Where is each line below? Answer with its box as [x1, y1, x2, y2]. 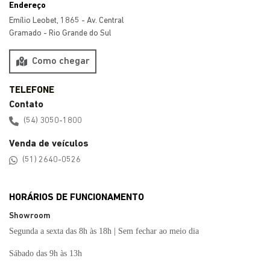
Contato [9, 100, 43, 110]
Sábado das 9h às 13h [9, 249, 82, 259]
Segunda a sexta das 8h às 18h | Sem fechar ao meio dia [9, 227, 199, 236]
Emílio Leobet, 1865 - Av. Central [9, 16, 124, 26]
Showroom [9, 212, 51, 221]
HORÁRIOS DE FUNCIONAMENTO [9, 193, 144, 203]
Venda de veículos [9, 139, 89, 149]
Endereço [9, 1, 46, 11]
